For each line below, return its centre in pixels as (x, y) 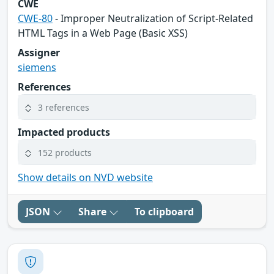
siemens (37, 68)
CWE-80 (35, 19)
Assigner (39, 53)
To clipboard (164, 212)
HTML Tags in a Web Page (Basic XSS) (103, 33)
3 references (64, 107)
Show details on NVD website (85, 178)
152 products (65, 152)
